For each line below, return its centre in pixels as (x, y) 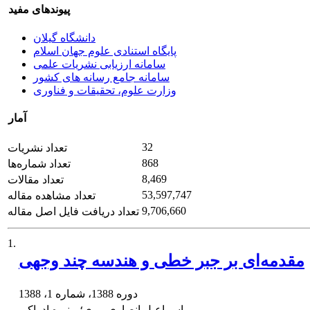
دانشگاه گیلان (64, 37)
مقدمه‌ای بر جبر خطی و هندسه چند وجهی (162, 261)
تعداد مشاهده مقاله (52, 196)
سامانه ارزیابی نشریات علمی (99, 64)
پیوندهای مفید (39, 10)
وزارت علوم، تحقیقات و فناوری (105, 90)
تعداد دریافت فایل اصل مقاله (73, 212)
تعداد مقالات (36, 180)
